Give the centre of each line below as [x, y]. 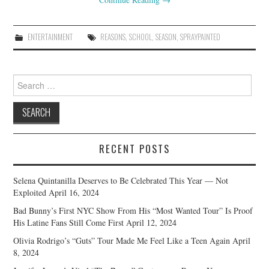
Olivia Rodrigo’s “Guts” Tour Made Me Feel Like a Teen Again [122, 240]
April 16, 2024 [74, 192]
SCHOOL [140, 37]
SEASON [166, 37]
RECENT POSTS [134, 148]
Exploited [30, 192]
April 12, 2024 [152, 222]
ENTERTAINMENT [50, 37]
